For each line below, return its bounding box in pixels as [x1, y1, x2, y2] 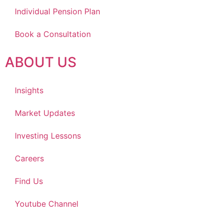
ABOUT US [5, 53, 76, 71]
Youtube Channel [15, 198, 78, 209]
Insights [15, 85, 43, 95]
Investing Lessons [15, 130, 81, 141]
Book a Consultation [15, 29, 91, 39]
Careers [15, 153, 44, 163]
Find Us [15, 176, 43, 186]
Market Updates [15, 108, 75, 118]
